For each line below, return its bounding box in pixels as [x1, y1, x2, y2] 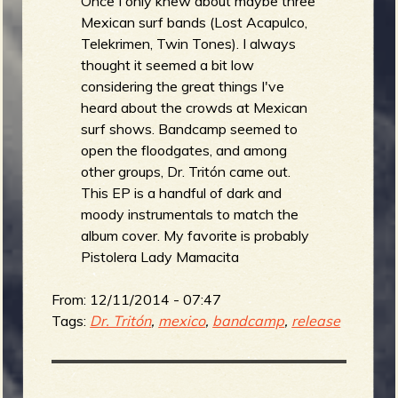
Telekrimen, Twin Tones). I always [81, 34, 297, 52]
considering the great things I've [81, 76, 285, 95]
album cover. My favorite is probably [81, 226, 310, 244]
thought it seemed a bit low [81, 55, 255, 74]
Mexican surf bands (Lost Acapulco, [81, 12, 308, 31]
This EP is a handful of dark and [81, 183, 283, 202]
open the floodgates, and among [81, 140, 288, 159]
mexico [158, 311, 206, 330]
